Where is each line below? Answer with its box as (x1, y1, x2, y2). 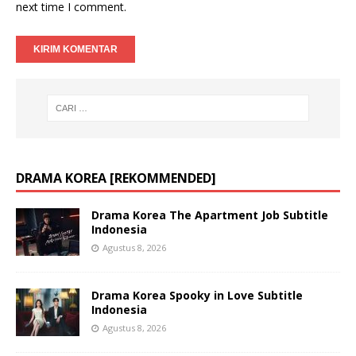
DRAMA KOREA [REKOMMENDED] (16, 168, 216, 187)
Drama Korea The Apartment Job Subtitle (91, 207, 328, 222)
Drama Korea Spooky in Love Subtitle (91, 287, 303, 303)
